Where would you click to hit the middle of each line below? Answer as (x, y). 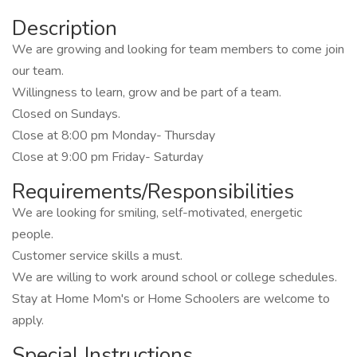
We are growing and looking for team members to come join (178, 49)
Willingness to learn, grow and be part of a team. (147, 92)
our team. (38, 71)
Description (65, 28)
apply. (28, 320)
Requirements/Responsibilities (153, 192)
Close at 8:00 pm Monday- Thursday (114, 135)
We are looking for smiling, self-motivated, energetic (157, 213)
